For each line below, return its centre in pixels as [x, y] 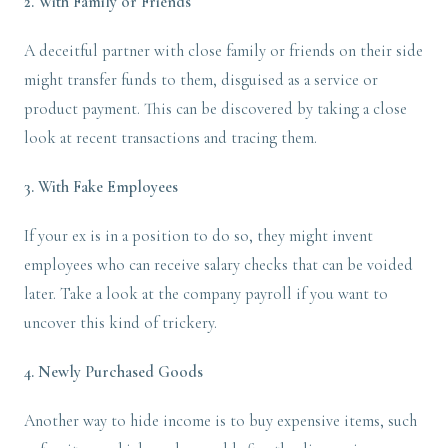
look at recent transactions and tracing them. [170, 138]
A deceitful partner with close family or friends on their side [223, 51]
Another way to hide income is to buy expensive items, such [220, 421]
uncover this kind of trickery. [120, 323]
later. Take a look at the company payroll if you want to [206, 294]
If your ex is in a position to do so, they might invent [198, 236]
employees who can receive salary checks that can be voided [218, 265]
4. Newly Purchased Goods [115, 372]
